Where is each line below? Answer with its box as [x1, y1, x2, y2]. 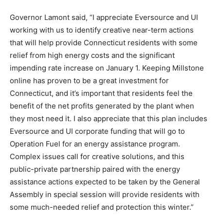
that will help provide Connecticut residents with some [10, 38, 198, 48]
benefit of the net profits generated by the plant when [10, 101, 194, 111]
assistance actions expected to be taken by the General [10, 177, 200, 187]
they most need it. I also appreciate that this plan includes [10, 114, 207, 124]
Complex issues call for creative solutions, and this [10, 152, 184, 162]
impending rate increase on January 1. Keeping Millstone [10, 63, 204, 73]
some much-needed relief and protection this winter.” [10, 202, 194, 212]
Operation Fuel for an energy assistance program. [10, 139, 180, 149]
